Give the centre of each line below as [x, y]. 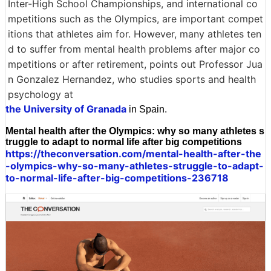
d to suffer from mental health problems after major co [134, 49]
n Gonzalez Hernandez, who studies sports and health [132, 79]
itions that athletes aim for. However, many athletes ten [135, 34]
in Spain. [147, 109]
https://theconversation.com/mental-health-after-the [133, 153]
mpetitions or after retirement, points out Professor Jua [135, 64]
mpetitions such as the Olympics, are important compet [135, 18]
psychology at [41, 94]
